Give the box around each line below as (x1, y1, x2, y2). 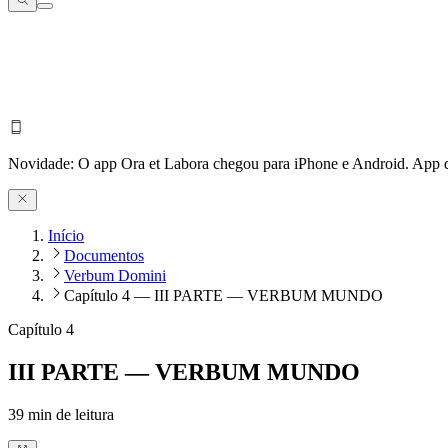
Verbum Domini (64, 267, 166, 285)
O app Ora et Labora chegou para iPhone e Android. (78, 154, 412, 172)
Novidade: (8, 154, 78, 172)
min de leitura (24, 406, 114, 424)
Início (48, 227, 84, 245)
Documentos (64, 247, 144, 265)
